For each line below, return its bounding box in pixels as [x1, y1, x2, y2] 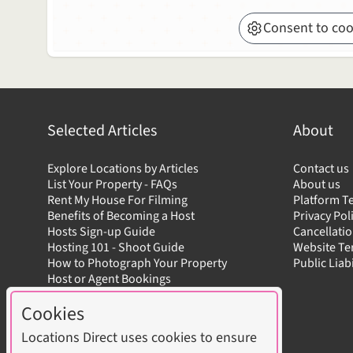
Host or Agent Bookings [47, 270, 171, 288]
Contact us [293, 160, 349, 178]
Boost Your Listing [47, 302, 143, 320]
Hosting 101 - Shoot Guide [47, 239, 184, 257]
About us [293, 176, 340, 194]
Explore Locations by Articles [47, 160, 199, 178]
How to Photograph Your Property [47, 255, 227, 273]
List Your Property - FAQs [47, 176, 177, 194]
